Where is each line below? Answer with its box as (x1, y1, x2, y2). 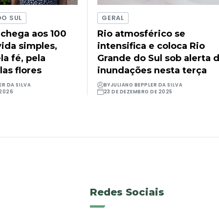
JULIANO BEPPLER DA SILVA (110, 81, 183, 88)
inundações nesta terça (97, 65, 207, 76)
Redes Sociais (90, 186, 164, 198)
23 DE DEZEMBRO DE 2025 (103, 88, 173, 95)
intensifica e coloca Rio (97, 40, 205, 51)
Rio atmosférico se (97, 28, 186, 39)
